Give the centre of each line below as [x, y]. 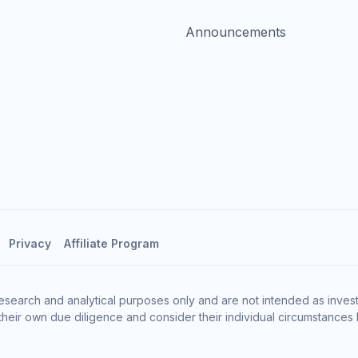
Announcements [236, 32]
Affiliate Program [111, 243]
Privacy [30, 243]
